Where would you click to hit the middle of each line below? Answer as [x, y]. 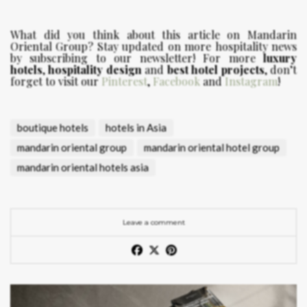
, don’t [281, 70]
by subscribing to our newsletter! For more [137, 58]
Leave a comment [153, 223]
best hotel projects [216, 70]
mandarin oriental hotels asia [83, 168]
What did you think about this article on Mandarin [153, 35]
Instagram [251, 82]
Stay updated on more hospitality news [197, 47]
